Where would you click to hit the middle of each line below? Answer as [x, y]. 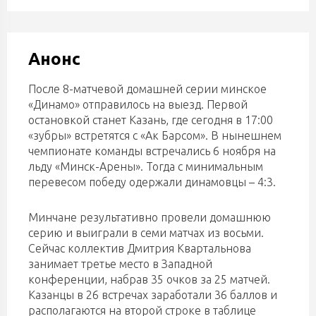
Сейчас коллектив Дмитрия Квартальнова [140, 248]
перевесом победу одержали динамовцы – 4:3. [152, 182]
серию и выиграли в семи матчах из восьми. [146, 233]
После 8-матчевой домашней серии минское [147, 89]
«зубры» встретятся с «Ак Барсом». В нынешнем [155, 135]
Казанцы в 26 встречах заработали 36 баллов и [153, 295]
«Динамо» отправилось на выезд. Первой [138, 104]
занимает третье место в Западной [120, 264]
